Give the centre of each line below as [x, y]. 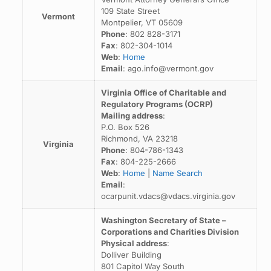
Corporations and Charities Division [170, 232]
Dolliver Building [131, 255]
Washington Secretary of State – [163, 220]
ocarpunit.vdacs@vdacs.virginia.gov [168, 196]
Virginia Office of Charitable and [163, 93]
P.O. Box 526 [125, 127]
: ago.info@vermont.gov [168, 68]
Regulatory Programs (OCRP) [157, 104]
